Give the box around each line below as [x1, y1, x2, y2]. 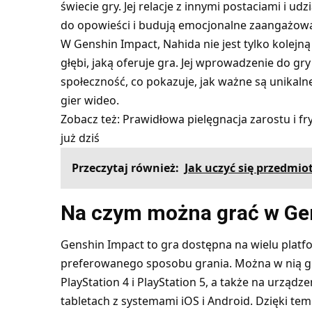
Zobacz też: [60, 111, 123, 127]
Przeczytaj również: [71, 159, 179, 175]
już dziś [60, 130, 100, 146]
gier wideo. [60, 92, 119, 108]
